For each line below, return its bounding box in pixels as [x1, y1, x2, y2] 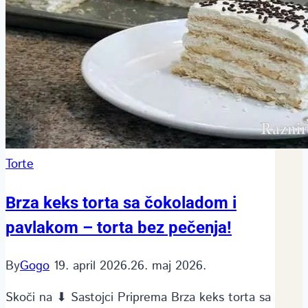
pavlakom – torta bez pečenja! [5, 217, 232, 237]
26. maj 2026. [131, 256, 206, 275]
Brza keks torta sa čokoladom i [5, 192, 236, 212]
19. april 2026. [54, 256, 131, 275]
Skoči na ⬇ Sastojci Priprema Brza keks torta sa [5, 288, 271, 307]
